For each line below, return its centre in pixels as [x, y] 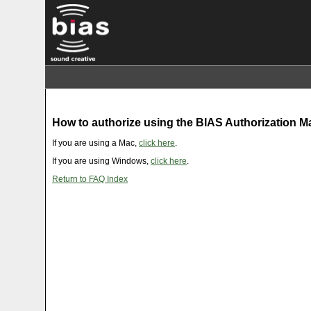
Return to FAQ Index [90, 179]
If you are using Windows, [101, 161]
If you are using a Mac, [95, 143]
